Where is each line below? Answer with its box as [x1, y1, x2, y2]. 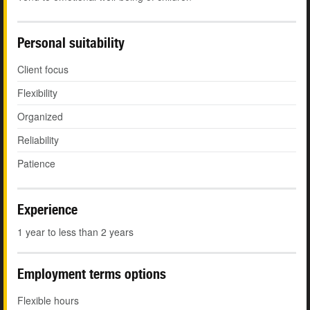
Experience [17, 201, 77, 218]
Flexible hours [17, 293, 79, 308]
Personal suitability [17, 35, 125, 51]
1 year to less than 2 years [17, 225, 134, 239]
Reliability [17, 133, 59, 147]
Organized [17, 109, 63, 124]
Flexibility [17, 86, 57, 100]
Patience [17, 156, 55, 171]
